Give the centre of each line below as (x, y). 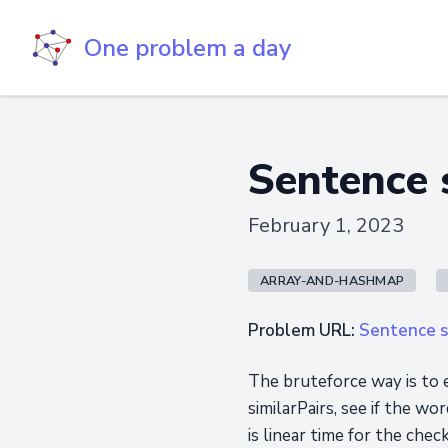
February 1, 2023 (326, 225)
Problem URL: (303, 330)
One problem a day (187, 47)
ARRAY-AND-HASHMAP (332, 281)
